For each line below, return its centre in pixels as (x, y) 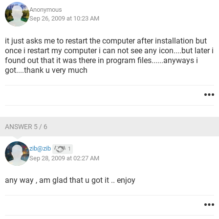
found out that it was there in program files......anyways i (101, 60)
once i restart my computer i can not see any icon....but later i (109, 51)
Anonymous (46, 10)
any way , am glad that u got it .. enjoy (70, 180)
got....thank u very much (46, 70)
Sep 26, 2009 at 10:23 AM (64, 18)
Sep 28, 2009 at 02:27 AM (64, 158)
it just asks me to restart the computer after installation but (106, 41)
